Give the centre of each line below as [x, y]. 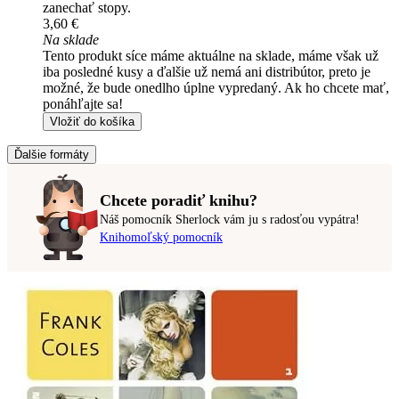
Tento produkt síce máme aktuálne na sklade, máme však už [211, 56]
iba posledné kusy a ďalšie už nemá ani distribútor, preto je [207, 72]
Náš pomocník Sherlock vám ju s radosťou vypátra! [230, 219]
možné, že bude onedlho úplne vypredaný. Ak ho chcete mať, [216, 88]
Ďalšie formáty [52, 155]
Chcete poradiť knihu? [179, 200]
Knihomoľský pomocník [161, 237]
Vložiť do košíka [92, 122]
